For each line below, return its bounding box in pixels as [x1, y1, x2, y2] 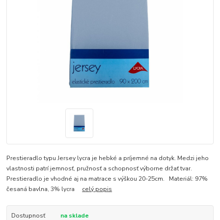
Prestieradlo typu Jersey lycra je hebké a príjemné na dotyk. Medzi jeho [6, 154, 209, 162]
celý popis [82, 185, 112, 193]
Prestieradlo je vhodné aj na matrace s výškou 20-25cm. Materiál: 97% [6, 174, 208, 183]
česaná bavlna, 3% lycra [6, 185, 82, 193]
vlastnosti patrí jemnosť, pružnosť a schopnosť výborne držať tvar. [6, 164, 192, 172]
